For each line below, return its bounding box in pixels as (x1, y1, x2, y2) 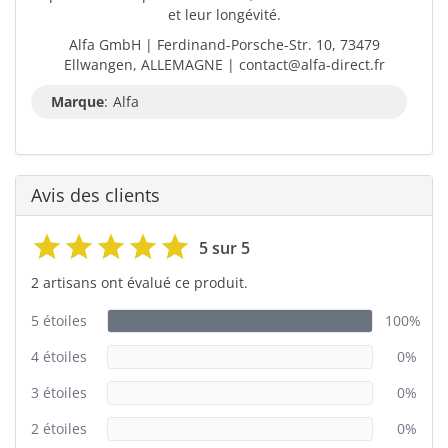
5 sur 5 (199, 236, 250, 259)
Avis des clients (31, 182, 160, 207)
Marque (51, 91, 104, 111)
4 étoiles (31, 346, 87, 366)
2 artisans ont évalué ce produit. (31, 272, 248, 292)
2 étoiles (31, 418, 87, 438)
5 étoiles (31, 310, 87, 330)
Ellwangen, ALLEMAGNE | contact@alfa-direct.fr (63, 54, 385, 74)
